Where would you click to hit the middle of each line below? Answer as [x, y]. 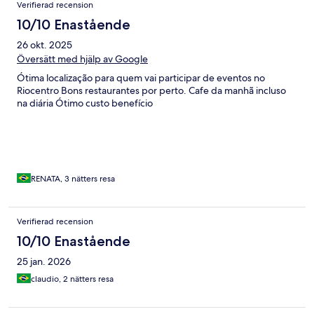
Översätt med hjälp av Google [82, 59]
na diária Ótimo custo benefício [85, 103]
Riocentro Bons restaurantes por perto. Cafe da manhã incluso [151, 91]
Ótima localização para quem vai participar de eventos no [141, 78]
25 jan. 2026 [44, 262]
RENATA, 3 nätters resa [73, 179]
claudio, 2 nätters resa [72, 279]
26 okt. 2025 [45, 45]
